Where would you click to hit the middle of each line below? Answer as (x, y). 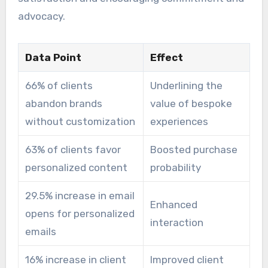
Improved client (187, 260)
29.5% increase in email (80, 196)
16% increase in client (75, 260)
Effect (166, 58)
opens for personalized (80, 214)
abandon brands (63, 104)
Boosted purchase (194, 150)
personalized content (76, 168)
